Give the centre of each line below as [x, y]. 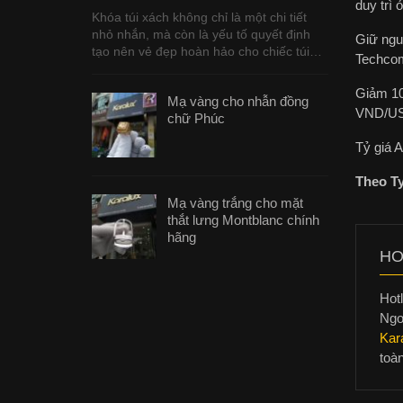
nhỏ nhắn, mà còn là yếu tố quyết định [201, 34]
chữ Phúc [196, 118]
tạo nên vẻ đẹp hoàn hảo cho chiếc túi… [207, 51]
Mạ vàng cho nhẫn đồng [238, 101]
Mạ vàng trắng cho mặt [235, 202]
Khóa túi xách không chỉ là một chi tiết [199, 17]
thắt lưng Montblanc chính [243, 219]
